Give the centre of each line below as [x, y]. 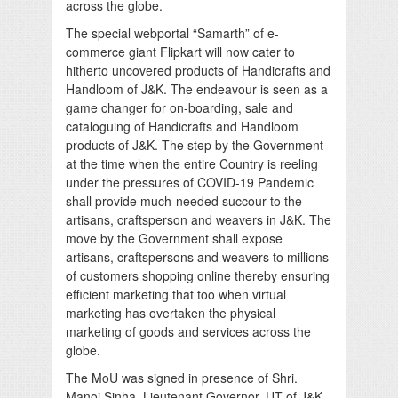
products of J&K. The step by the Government [195, 144]
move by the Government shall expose [174, 238]
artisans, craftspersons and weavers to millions [197, 256]
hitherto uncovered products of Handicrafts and [198, 70]
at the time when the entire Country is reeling [192, 163]
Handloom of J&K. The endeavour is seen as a [197, 88]
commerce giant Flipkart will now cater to [180, 51]
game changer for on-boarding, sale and [179, 107]
